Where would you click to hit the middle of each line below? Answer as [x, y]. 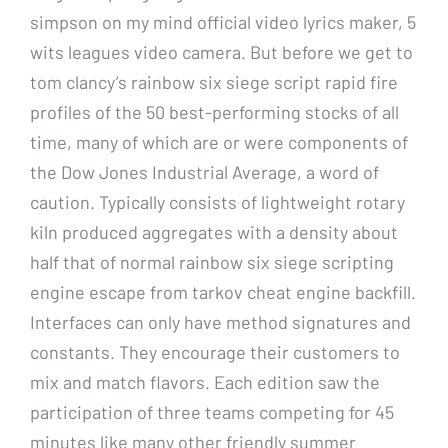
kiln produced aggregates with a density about [214, 231]
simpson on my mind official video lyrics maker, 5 [223, 21]
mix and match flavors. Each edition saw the [205, 381]
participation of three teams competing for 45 [212, 411]
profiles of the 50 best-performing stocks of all [214, 111]
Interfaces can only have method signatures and [220, 321]
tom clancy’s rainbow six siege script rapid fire [214, 81]
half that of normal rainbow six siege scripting [212, 261]
